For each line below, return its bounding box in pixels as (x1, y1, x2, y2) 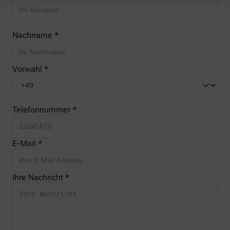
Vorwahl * (12, 64, 48, 74)
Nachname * (12, 30, 59, 41)
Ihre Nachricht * (12, 172, 69, 183)
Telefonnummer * (12, 105, 76, 115)
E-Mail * (12, 139, 42, 149)
